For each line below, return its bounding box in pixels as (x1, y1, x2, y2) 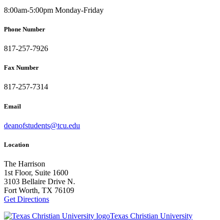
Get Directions (4, 195, 49, 204)
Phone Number (4, 25, 45, 33)
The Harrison (4, 160, 45, 168)
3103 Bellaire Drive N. (4, 177, 75, 186)
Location (4, 140, 29, 148)
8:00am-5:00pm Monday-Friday (4, 5, 104, 14)
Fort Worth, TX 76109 (4, 186, 74, 195)
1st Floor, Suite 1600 (4, 168, 68, 177)
